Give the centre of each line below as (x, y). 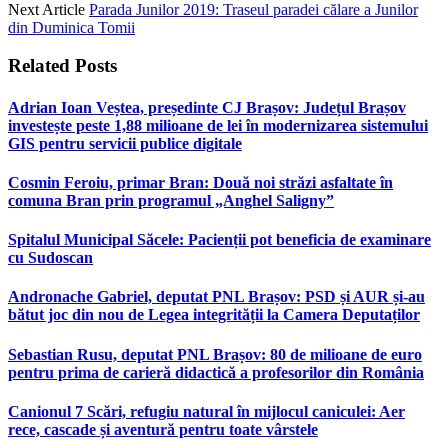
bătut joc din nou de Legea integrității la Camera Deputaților (214, 315)
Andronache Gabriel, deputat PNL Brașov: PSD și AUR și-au (216, 297)
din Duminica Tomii (71, 27)
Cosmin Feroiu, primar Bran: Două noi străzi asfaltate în (200, 182)
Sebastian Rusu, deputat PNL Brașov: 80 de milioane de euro (215, 354)
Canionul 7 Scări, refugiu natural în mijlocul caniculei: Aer (206, 411)
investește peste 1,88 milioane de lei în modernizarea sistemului (218, 125)
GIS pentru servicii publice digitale (125, 143)
